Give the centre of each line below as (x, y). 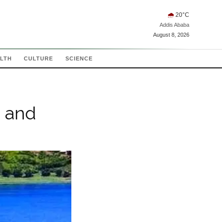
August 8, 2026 (171, 34)
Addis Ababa (174, 25)
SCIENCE (79, 58)
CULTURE (38, 58)
